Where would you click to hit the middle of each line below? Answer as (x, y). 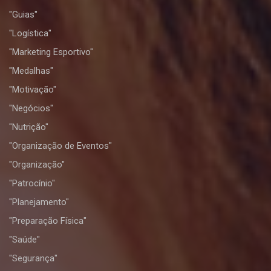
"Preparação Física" (48, 221)
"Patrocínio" (32, 183)
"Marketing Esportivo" (51, 52)
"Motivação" (33, 90)
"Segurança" (33, 258)
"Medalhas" (31, 71)
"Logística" (30, 33)
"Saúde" (24, 240)
